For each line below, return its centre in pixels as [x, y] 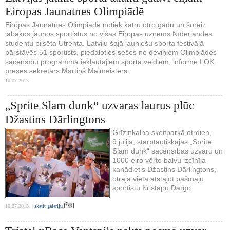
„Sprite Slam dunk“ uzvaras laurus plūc [100, 105]
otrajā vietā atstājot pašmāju [158, 178]
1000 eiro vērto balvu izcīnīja [159, 160]
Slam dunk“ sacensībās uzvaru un [168, 151]
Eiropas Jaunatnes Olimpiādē [74, 11]
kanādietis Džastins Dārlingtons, [164, 169]
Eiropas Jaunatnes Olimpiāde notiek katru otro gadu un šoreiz [106, 24]
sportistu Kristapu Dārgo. [153, 188]
